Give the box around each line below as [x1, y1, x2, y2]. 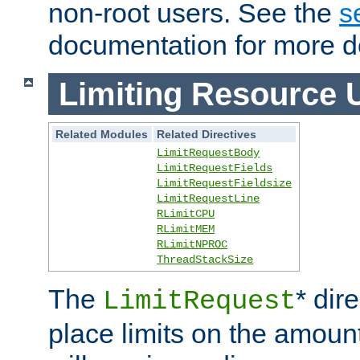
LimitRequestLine [157, 192, 260, 206]
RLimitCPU [157, 207, 215, 221]
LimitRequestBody [157, 146, 260, 160]
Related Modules [55, 128, 149, 141]
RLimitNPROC [157, 238, 228, 252]
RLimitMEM [157, 223, 215, 236]
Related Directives [157, 128, 257, 141]
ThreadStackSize [157, 253, 254, 267]
